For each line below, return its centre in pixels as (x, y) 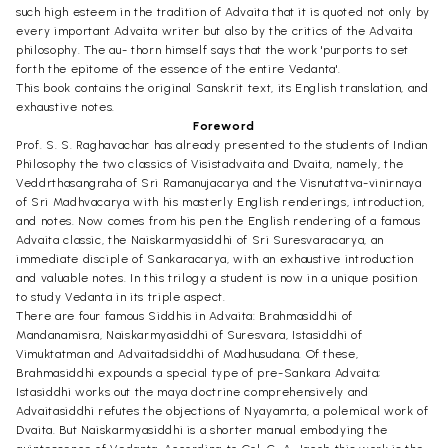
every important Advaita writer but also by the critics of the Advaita (214, 30)
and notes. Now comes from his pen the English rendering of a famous (218, 220)
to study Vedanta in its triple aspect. (121, 296)
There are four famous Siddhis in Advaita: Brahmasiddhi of (185, 315)
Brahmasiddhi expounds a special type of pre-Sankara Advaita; (198, 372)
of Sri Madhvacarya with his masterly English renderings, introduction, (220, 201)
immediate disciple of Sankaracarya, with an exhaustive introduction (215, 258)
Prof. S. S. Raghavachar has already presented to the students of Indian (222, 144)
